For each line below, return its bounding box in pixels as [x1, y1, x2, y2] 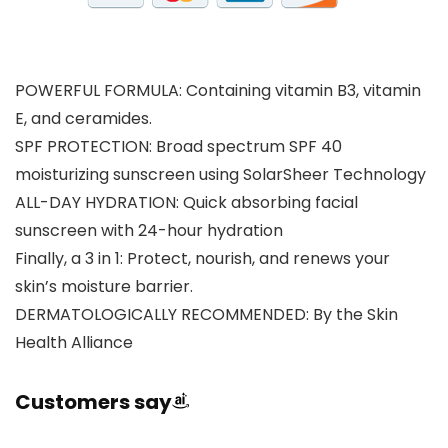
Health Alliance [15, 331, 133, 354]
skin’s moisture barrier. [15, 275, 193, 298]
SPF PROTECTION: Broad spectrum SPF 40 [15, 135, 342, 158]
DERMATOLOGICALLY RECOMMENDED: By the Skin [15, 303, 398, 326]
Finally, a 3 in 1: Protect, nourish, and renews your [15, 247, 390, 270]
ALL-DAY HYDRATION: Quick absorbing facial [15, 191, 358, 214]
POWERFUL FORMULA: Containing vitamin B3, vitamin [15, 79, 421, 102]
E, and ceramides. [15, 107, 152, 130]
